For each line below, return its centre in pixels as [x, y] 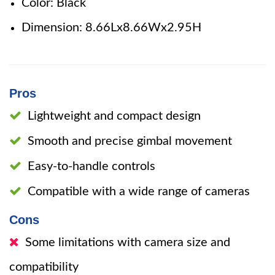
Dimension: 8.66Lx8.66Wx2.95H [111, 28]
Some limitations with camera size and [128, 242]
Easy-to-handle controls [91, 166]
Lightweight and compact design [114, 116]
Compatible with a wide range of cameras [139, 192]
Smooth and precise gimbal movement [130, 141]
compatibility [44, 267]
